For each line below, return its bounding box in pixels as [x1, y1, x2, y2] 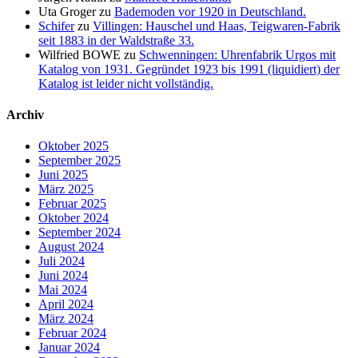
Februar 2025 [38, 197, 106, 211]
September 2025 [38, 153, 121, 168]
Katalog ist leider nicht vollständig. [38, 76, 213, 90]
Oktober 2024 [38, 211, 109, 225]
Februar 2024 [38, 326, 106, 340]
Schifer [38, 18, 74, 33]
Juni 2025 [38, 168, 88, 182]
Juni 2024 [38, 268, 88, 283]
